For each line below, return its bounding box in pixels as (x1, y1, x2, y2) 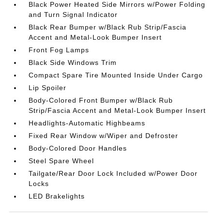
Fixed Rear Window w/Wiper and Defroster (29, 132, 179, 139)
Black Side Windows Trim (29, 59, 117, 66)
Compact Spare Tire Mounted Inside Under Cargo (29, 71, 203, 79)
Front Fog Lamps (29, 46, 90, 54)
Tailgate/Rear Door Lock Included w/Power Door (29, 170, 198, 177)
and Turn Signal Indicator (29, 11, 118, 18)
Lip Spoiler (29, 84, 67, 92)
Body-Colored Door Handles (29, 144, 127, 152)
